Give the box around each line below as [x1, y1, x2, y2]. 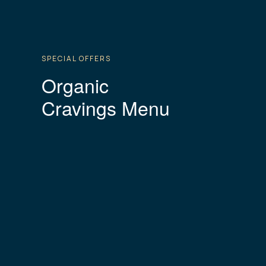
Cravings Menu [42, 93, 170, 121]
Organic [42, 71, 109, 99]
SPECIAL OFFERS [42, 53, 111, 64]
